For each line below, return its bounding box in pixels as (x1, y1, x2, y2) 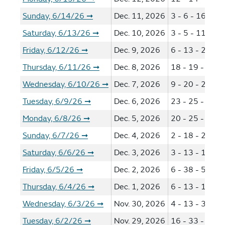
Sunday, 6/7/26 (23, 131, 79, 141)
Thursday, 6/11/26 (23, 62, 91, 72)
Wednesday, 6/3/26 (23, 199, 95, 209)
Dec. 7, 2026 (114, 79, 160, 89)
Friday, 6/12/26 (23, 45, 79, 55)
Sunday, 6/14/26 (23, 11, 84, 21)
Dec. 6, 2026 (114, 96, 160, 106)
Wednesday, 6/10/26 (23, 79, 100, 89)
